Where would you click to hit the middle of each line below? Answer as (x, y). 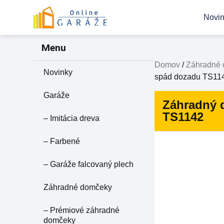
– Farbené (62, 141)
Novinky (58, 72)
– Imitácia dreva (72, 118)
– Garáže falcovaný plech (89, 164)
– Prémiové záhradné (82, 210)
